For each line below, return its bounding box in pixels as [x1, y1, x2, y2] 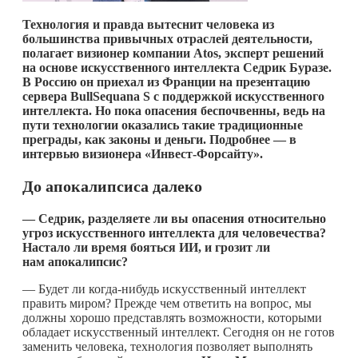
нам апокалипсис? [22, 254, 128, 268]
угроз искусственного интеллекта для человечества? [22, 225, 326, 240]
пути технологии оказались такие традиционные [22, 117, 303, 132]
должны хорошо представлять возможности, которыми [22, 310, 322, 324]
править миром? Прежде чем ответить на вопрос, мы [22, 296, 312, 310]
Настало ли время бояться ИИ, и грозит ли [22, 240, 270, 254]
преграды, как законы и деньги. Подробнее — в [22, 132, 296, 146]
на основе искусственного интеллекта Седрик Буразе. [22, 60, 332, 74]
